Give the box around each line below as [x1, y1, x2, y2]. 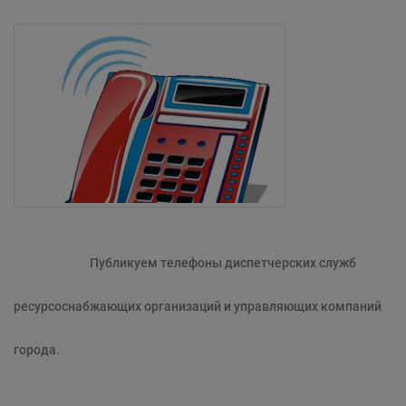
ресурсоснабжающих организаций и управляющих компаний [14, 299, 382, 314]
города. [14, 343, 63, 357]
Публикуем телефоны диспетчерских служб [14, 256, 356, 270]
